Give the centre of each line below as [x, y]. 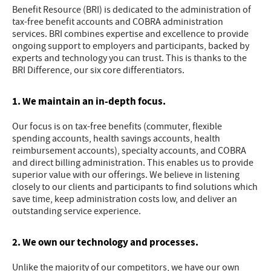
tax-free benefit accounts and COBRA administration [118, 22]
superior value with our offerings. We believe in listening [126, 175]
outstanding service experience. [77, 211]
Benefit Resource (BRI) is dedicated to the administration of [132, 10]
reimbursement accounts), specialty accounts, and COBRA [129, 151]
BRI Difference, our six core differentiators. [98, 70]
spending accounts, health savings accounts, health [116, 139]
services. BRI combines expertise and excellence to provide [130, 34]
